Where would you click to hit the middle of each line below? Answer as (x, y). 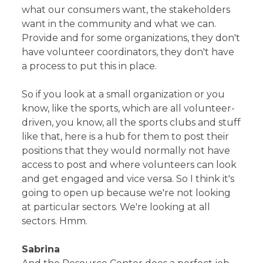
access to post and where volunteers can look (129, 164)
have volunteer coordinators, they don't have (128, 52)
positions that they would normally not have (126, 150)
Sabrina (41, 249)
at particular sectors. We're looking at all (116, 207)
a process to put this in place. (90, 66)
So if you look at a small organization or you (124, 94)
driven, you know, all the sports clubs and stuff (131, 122)
